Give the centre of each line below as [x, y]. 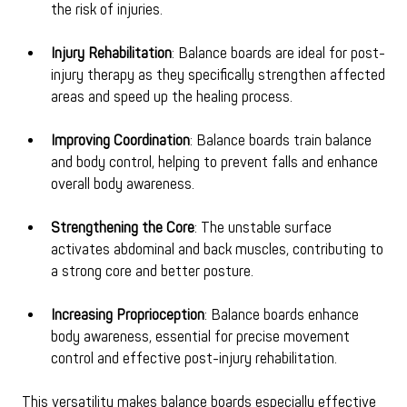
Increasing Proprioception [127, 316]
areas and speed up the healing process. [171, 98]
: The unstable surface [264, 228]
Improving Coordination [120, 141]
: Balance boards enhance [283, 316]
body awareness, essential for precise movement [202, 338]
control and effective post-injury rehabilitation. [194, 359]
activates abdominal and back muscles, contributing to [218, 250]
